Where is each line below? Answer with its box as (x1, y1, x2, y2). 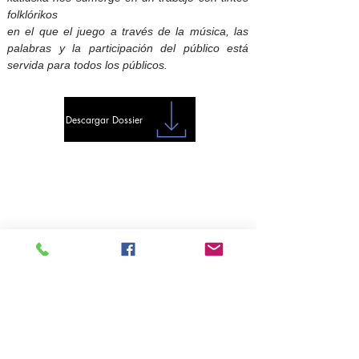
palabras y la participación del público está (7, 42, 248, 54)
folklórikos (7, 8, 58, 21)
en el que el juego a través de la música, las (7, 25, 248, 38)
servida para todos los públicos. (7, 58, 167, 71)
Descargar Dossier (66, 112, 143, 127)
